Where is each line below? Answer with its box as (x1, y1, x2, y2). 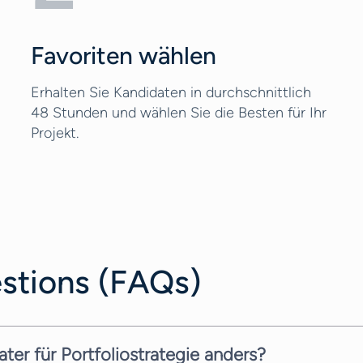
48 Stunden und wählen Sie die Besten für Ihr (31, 104, 327, 122)
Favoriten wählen (31, 41, 216, 70)
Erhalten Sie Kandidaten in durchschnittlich (31, 83, 311, 101)
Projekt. (31, 124, 79, 142)
